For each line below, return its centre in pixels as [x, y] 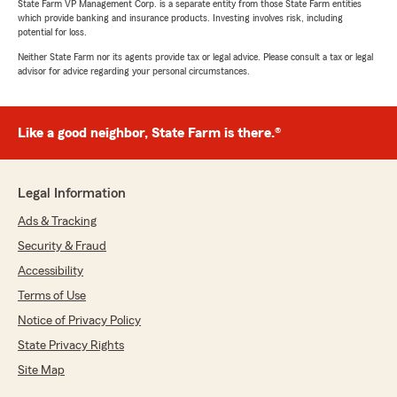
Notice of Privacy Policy [79, 321]
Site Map [41, 371]
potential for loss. [52, 32]
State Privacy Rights [71, 346]
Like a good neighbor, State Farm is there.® [149, 133]
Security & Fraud [62, 247]
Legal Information [72, 194]
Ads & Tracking [57, 222]
